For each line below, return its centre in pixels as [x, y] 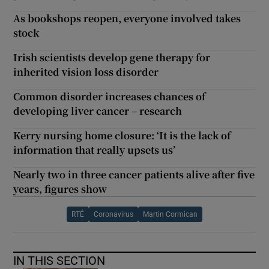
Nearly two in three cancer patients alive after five [134, 174]
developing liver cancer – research [98, 110]
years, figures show [60, 189]
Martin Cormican [170, 214]
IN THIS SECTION [59, 260]
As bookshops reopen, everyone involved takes [127, 18]
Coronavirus [113, 214]
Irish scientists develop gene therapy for [112, 57]
